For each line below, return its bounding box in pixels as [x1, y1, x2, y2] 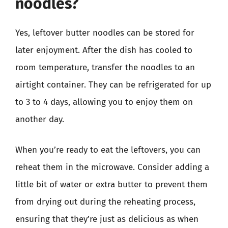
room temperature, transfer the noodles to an [15, 62, 195, 73]
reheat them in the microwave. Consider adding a [15, 161, 209, 173]
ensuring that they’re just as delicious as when [15, 213, 198, 224]
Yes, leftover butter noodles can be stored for [15, 27, 194, 38]
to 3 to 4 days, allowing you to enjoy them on [15, 97, 193, 107]
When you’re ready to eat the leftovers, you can [15, 144, 201, 155]
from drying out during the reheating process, [15, 196, 195, 207]
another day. [15, 114, 64, 125]
